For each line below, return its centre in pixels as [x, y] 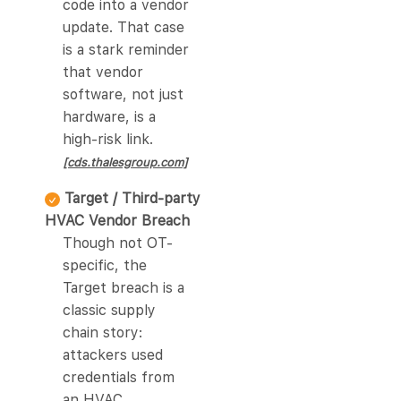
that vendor [103, 73]
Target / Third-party [132, 199]
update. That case [124, 28]
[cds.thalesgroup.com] [125, 163]
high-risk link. [108, 140]
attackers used [113, 355]
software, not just [123, 95]
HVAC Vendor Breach [117, 221]
